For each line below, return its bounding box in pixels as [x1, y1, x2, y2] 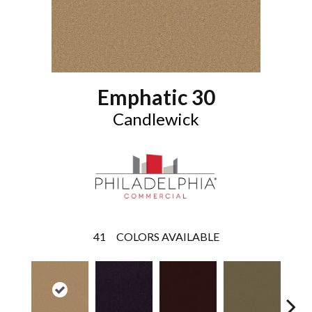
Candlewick [113, 109, 199, 129]
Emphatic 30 [97, 84, 215, 109]
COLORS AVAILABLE [116, 229, 219, 243]
